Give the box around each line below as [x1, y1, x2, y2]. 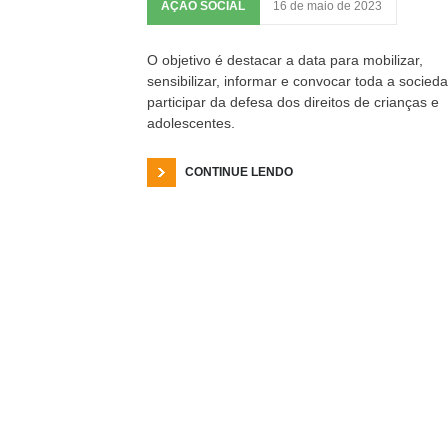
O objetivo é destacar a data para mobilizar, [147, 52, 423, 68]
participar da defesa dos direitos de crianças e [147, 94, 439, 110]
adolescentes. [147, 115, 239, 131]
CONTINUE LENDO [185, 165, 293, 179]
